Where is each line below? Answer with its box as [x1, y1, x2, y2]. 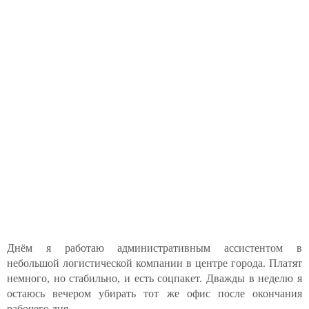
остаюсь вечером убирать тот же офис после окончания [7, 288, 302, 299]
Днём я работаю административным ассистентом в [7, 242, 302, 254]
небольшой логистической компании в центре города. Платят [7, 257, 302, 269]
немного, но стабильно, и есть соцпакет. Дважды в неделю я [7, 272, 302, 284]
